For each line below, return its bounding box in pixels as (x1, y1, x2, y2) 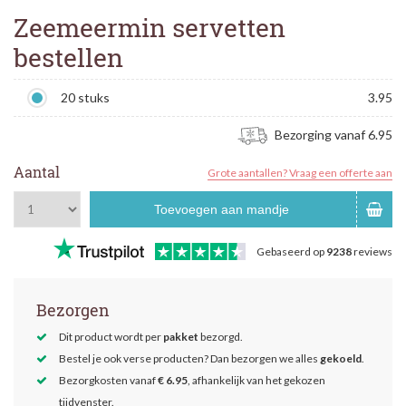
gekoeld (320, 352, 362, 366)
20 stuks (61, 90, 110, 105)
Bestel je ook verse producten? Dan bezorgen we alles (59, 352, 320, 366)
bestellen (14, 41, 123, 74)
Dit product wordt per (59, 330, 163, 344)
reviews (352, 245, 392, 259)
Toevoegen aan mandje (154, 202, 290, 217)
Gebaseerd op (256, 245, 326, 259)
